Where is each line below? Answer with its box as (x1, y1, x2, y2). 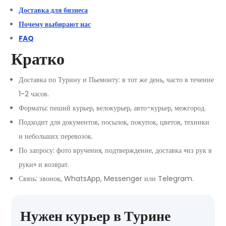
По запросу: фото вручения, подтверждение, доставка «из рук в (19, 145, 212, 155)
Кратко (11, 47, 65, 70)
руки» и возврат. (19, 159, 69, 169)
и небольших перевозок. (19, 131, 93, 141)
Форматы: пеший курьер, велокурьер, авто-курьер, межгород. (19, 103, 206, 113)
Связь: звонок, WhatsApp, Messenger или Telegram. (19, 174, 194, 184)
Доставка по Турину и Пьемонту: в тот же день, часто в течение (19, 75, 214, 85)
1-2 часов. (19, 89, 49, 99)
